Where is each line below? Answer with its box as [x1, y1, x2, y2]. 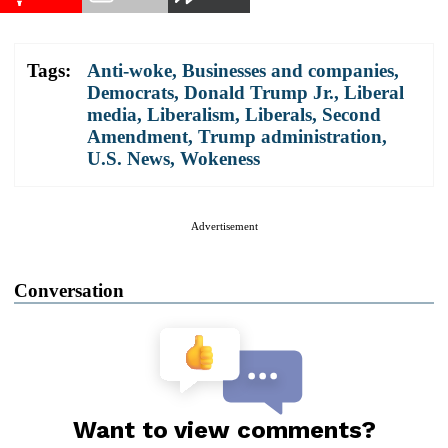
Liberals [245, 103, 312, 125]
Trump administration [198, 125, 382, 147]
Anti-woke [87, 59, 172, 81]
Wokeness [180, 147, 260, 169]
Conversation [14, 279, 124, 301]
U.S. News [87, 147, 170, 169]
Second [322, 103, 381, 125]
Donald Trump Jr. [184, 81, 334, 103]
